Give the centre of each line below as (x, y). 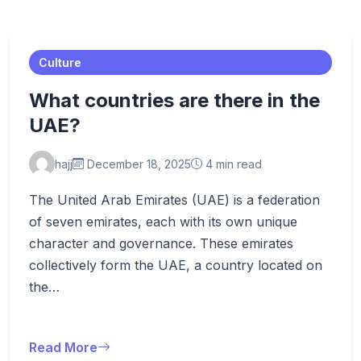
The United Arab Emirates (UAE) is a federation (174, 200)
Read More (63, 347)
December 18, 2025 (137, 164)
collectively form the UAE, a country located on (176, 265)
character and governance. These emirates (161, 243)
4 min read (232, 164)
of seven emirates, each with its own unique (163, 222)
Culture (60, 62)
